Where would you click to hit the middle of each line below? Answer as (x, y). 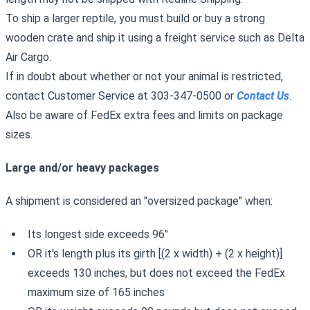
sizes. (19, 135)
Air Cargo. (28, 57)
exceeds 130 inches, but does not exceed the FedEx (156, 273)
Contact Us (263, 96)
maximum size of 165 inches (96, 292)
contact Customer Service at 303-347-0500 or (121, 96)
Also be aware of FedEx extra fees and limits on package (144, 115)
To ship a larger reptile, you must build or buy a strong (135, 18)
